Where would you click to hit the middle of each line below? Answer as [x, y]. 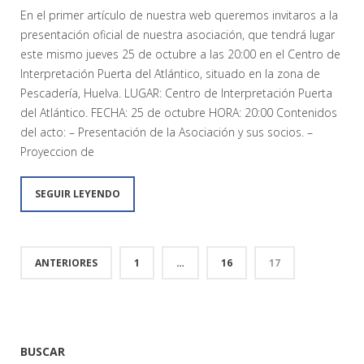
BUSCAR [43, 352]
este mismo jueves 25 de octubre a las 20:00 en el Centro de [180, 54]
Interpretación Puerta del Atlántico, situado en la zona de [170, 74]
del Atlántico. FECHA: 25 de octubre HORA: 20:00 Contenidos [179, 113]
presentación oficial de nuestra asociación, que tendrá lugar [178, 35]
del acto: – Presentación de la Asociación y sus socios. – [167, 132]
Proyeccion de [57, 152]
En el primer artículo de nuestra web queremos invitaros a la [179, 15]
